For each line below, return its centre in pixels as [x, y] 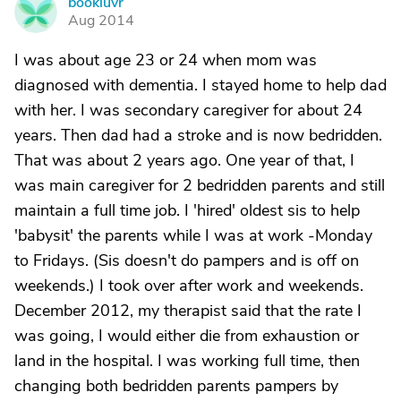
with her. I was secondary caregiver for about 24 [188, 110]
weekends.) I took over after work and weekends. [189, 286]
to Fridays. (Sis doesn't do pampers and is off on [187, 260]
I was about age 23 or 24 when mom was [166, 60]
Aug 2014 [101, 21]
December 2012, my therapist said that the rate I [188, 311]
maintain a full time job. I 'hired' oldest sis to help [187, 210]
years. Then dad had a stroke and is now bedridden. [198, 135]
